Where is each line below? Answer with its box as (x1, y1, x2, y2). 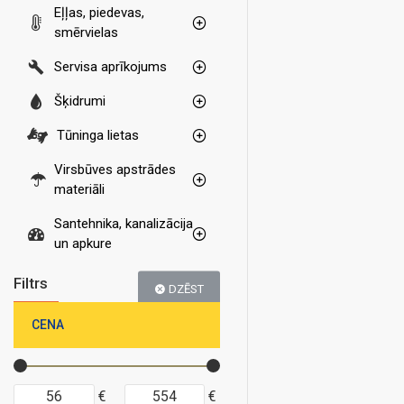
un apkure (54, 235, 112, 252)
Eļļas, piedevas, (54, 5, 144, 21)
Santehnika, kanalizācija (54, 216, 193, 232)
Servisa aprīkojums (54, 59, 167, 75)
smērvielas (54, 24, 118, 41)
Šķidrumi (54, 93, 106, 109)
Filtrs (14, 274, 48, 292)
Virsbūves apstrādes (54, 161, 176, 178)
